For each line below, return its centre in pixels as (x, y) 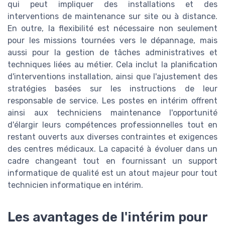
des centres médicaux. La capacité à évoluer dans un (113, 149)
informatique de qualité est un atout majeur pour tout (113, 173)
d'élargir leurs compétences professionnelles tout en (113, 125)
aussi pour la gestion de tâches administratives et (113, 53)
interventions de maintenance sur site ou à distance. (113, 17)
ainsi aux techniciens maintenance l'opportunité (113, 113)
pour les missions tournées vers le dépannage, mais (113, 41)
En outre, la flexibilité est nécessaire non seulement (113, 29)
